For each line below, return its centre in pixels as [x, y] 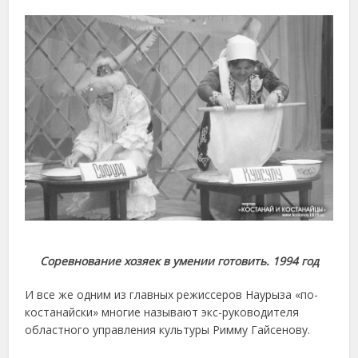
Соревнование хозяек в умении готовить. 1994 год [179, 261]
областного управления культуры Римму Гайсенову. [168, 329]
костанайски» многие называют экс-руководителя [162, 312]
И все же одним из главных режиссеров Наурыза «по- [172, 294]
